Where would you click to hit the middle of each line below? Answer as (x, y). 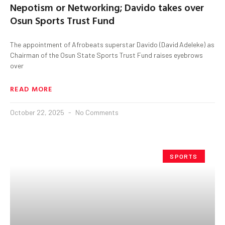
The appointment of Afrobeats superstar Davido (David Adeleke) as (112, 44)
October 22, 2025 (38, 112)
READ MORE (31, 88)
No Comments (96, 112)
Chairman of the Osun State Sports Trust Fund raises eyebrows (106, 55)
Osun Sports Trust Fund (62, 20)
